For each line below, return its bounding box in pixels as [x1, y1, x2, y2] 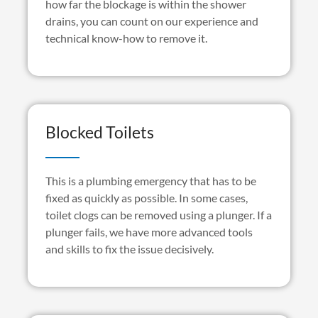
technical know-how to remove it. [45, 31, 207, 45]
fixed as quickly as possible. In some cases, [45, 191, 248, 205]
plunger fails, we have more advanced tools [45, 225, 253, 239]
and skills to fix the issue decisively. [45, 242, 214, 256]
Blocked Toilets [45, 122, 154, 143]
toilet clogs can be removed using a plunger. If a [45, 208, 272, 222]
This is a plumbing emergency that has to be [45, 174, 256, 188]
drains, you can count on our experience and [45, 14, 258, 28]
